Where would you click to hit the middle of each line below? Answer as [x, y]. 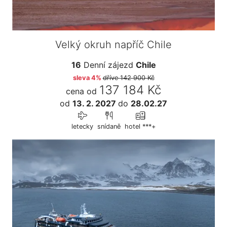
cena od [81, 91]
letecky [82, 127]
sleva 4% [87, 78]
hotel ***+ [140, 127]
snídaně [109, 127]
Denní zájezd [108, 65]
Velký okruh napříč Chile [113, 45]
